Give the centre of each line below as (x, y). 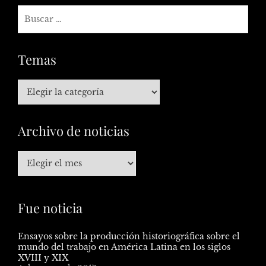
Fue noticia (50, 208)
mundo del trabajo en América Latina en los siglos (124, 247)
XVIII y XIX (43, 257)
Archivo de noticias (74, 130)
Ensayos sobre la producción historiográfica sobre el (129, 236)
